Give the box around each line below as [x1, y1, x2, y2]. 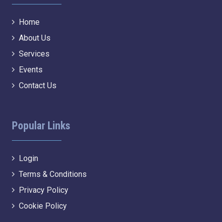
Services [19, 49, 50, 58]
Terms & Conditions [19, 169, 87, 179]
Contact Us [19, 81, 56, 90]
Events [19, 65, 43, 74]
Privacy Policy [19, 185, 68, 195]
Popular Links [12, 119, 70, 132]
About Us [19, 33, 51, 43]
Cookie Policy [19, 201, 67, 211]
